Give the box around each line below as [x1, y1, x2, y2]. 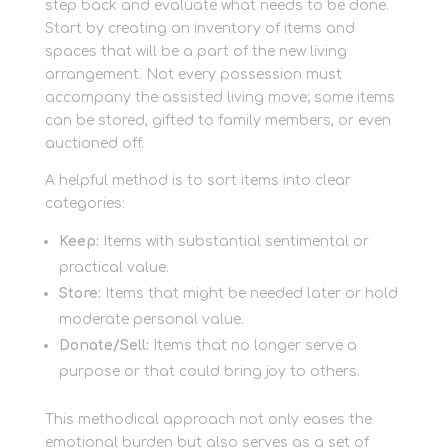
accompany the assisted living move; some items [44, 90, 395, 106]
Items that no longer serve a [148, 338, 357, 354]
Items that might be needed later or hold [100, 286, 398, 302]
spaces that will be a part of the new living [44, 44, 347, 60]
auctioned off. [44, 136, 144, 152]
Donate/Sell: [58, 338, 149, 354]
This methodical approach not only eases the [44, 412, 372, 428]
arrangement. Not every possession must [44, 67, 342, 83]
